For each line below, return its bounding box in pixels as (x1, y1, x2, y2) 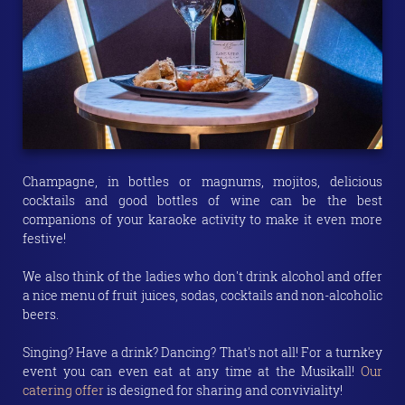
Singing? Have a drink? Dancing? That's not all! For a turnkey (23, 344, 382, 362)
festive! (23, 230, 66, 248)
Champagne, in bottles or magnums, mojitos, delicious (23, 173, 382, 191)
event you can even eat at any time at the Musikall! (23, 363, 361, 381)
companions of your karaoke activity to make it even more (23, 211, 382, 229)
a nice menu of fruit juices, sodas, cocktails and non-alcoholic (23, 287, 382, 305)
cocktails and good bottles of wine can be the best (23, 192, 382, 210)
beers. (23, 306, 59, 324)
